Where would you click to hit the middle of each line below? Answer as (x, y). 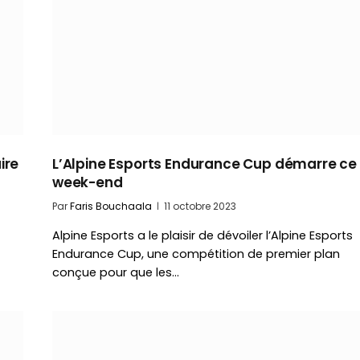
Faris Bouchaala (111, 207)
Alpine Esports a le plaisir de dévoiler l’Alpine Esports (202, 236)
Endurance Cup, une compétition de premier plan (196, 254)
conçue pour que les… (116, 273)
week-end (88, 183)
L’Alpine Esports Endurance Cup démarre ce (205, 164)
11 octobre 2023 (200, 207)
